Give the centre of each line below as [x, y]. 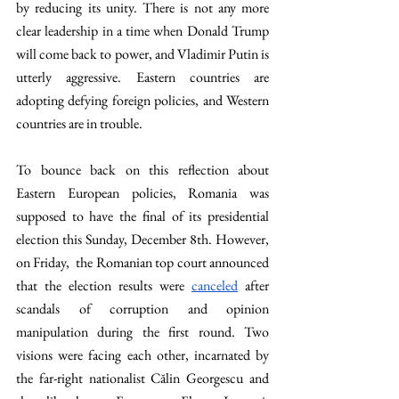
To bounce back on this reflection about [142, 170]
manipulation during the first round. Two [142, 332]
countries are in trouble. [79, 123]
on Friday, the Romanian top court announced [142, 262]
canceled [215, 285]
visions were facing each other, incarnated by [142, 355]
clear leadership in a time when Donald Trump [142, 31]
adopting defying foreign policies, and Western [142, 100]
